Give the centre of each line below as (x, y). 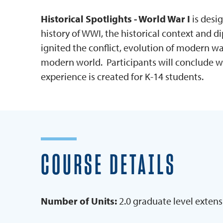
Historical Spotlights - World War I (116, 19)
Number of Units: (79, 201)
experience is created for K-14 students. (122, 77)
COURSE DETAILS (108, 166)
